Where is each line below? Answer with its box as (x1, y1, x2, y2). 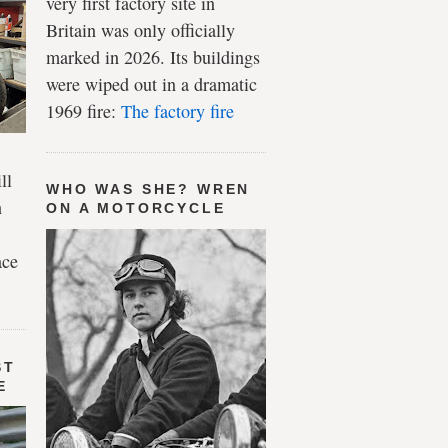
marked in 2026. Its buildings (46, 44, 260, 69)
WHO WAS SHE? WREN (46, 181, 251, 198)
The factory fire (121, 98, 234, 123)
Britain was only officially (46, 17, 235, 42)
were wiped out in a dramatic (46, 71, 257, 96)
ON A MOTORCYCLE (46, 200, 226, 217)
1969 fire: (46, 98, 121, 123)
